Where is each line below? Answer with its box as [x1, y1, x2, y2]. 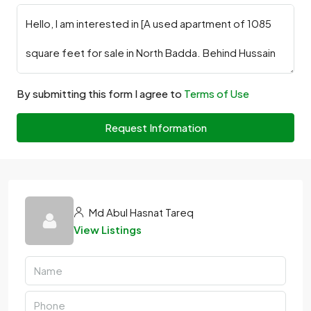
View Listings [74, 223, 142, 236]
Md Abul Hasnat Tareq [87, 205, 194, 219]
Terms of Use [184, 87, 249, 100]
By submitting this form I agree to [17, 87, 184, 100]
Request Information [104, 121, 207, 134]
